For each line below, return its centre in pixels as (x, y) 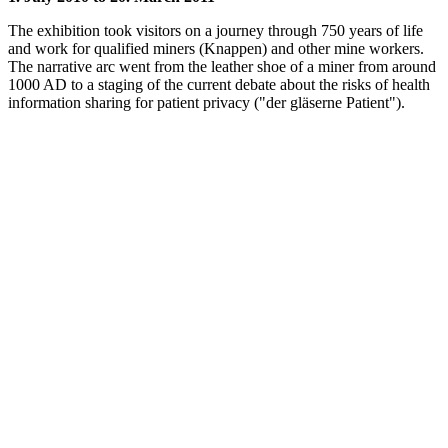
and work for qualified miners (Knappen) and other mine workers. (216, 49)
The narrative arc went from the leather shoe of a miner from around (222, 67)
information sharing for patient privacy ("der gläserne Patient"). (206, 103)
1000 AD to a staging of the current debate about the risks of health (219, 85)
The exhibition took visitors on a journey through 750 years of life (215, 31)
